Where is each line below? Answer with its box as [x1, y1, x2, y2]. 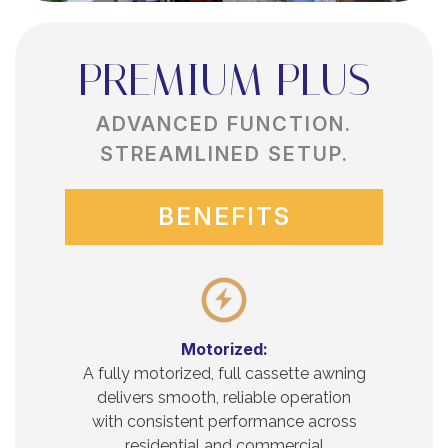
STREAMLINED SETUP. [99, 141, 349, 166]
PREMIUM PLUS [77, 53, 371, 106]
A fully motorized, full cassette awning [82, 363, 366, 383]
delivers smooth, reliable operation [97, 387, 351, 407]
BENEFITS [157, 201, 291, 231]
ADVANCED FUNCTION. [96, 111, 352, 136]
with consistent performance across [91, 411, 357, 431]
